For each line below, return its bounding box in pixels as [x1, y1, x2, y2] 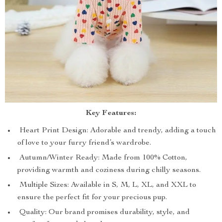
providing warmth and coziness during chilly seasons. [17, 166, 201, 174]
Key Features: [86, 110, 136, 117]
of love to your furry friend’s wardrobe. [17, 139, 151, 147]
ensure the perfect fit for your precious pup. [17, 194, 167, 202]
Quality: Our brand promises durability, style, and [17, 209, 190, 217]
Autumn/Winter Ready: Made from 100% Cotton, [17, 154, 187, 162]
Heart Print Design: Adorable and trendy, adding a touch [17, 127, 216, 135]
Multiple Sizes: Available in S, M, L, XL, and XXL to [17, 181, 196, 189]
